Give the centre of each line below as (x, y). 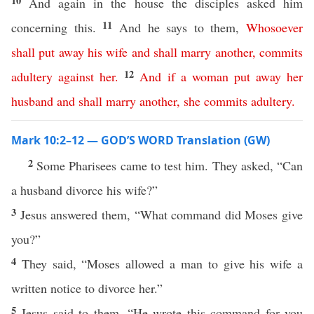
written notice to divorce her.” (89, 288)
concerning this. (57, 27)
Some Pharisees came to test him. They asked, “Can (170, 165)
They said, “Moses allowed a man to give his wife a (162, 264)
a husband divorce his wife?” (87, 190)
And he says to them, (182, 27)
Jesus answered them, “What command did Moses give (161, 214)
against (76, 76)
